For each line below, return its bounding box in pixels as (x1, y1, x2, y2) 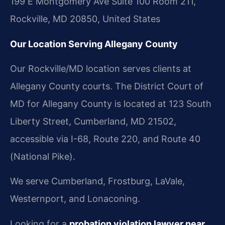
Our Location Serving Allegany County (10, 38, 178, 49)
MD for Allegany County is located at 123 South (10, 98, 211, 109)
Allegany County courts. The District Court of (10, 81, 203, 91)
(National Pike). (10, 151, 75, 162)
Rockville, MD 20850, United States (10, 14, 160, 25)
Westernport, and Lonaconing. (10, 193, 140, 204)
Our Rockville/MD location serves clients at (10, 63, 191, 74)
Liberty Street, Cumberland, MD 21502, (10, 116, 176, 127)
